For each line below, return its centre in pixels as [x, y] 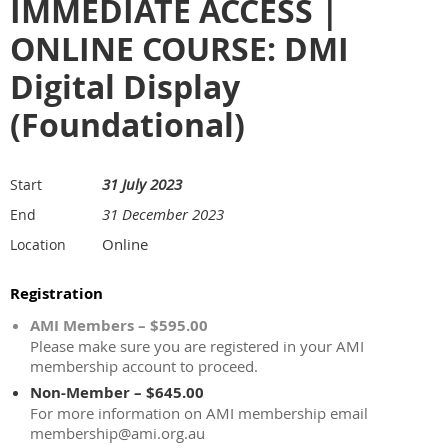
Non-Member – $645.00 [117, 392]
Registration [56, 293]
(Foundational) [127, 125]
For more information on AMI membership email [199, 413]
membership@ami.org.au [117, 433]
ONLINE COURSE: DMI [179, 49]
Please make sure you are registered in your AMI [197, 346]
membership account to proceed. [144, 366]
